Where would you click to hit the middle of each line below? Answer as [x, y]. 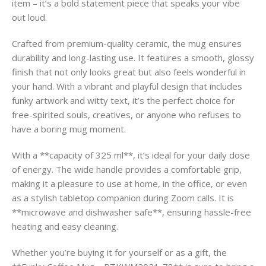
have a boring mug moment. [69, 129]
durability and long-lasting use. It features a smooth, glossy [133, 58]
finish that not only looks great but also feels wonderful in [129, 72]
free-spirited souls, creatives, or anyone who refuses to [126, 115]
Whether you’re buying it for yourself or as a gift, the [119, 253]
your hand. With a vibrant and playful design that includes [127, 86]
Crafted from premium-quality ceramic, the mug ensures [127, 44]
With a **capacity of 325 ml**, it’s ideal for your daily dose [131, 155]
